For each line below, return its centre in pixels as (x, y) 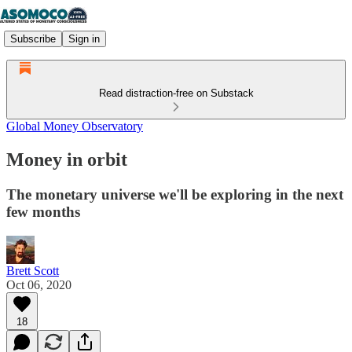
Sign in (84, 38)
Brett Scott (33, 270)
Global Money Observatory (75, 126)
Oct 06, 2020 (39, 284)
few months (43, 211)
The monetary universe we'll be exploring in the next (175, 194)
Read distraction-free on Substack (176, 93)
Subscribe (33, 38)
